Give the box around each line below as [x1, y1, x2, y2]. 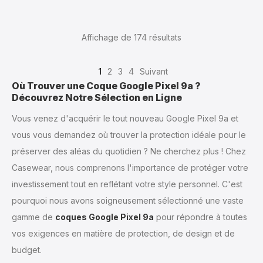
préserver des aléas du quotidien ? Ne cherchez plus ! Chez [12, 146, 246, 156]
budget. [12, 244, 42, 255]
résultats [149, 32, 181, 42]
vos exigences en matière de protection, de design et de [12, 228, 235, 238]
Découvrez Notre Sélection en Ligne [12, 91, 182, 103]
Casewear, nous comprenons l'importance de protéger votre [12, 162, 248, 173]
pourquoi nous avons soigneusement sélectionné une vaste [12, 195, 244, 205]
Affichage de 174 [82, 32, 149, 42]
